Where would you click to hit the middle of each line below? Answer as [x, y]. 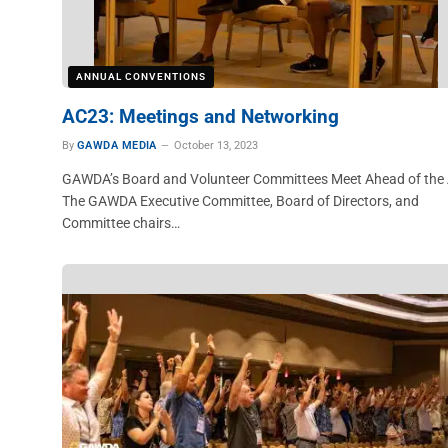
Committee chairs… [121, 223]
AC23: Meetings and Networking [200, 116]
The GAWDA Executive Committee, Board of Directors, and [240, 201]
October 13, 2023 [215, 145]
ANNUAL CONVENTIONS [141, 76]
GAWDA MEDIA [117, 145]
